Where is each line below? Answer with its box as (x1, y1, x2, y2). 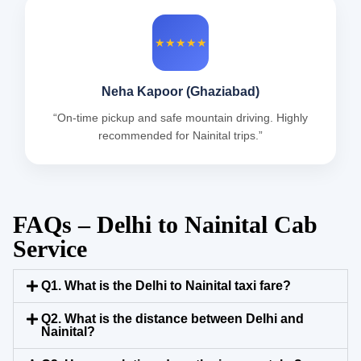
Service (13, 235, 87, 263)
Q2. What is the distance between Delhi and (41, 312, 305, 326)
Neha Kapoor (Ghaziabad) (102, 85, 259, 99)
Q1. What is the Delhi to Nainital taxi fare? (41, 279, 292, 293)
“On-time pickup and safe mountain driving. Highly (53, 111, 308, 125)
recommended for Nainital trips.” (98, 129, 263, 143)
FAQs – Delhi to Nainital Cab (13, 211, 317, 239)
